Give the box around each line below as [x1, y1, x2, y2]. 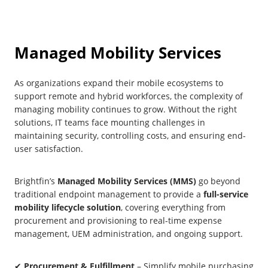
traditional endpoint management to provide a [14, 188, 203, 200]
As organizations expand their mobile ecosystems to [14, 77, 223, 89]
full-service [203, 188, 248, 200]
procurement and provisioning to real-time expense [14, 215, 222, 227]
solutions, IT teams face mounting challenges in [14, 117, 205, 129]
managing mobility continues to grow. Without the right [14, 103, 237, 115]
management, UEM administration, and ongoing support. [14, 228, 243, 240]
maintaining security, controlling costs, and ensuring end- [14, 130, 246, 142]
